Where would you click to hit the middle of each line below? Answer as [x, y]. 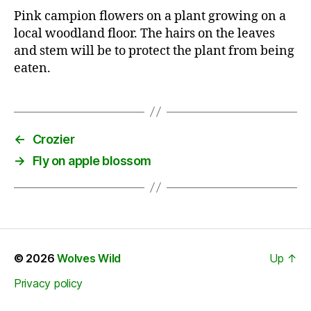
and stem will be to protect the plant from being [154, 51]
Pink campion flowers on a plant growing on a [150, 16]
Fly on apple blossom [92, 160]
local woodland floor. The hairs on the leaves [144, 33]
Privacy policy [49, 283]
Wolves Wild [89, 258]
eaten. [32, 68]
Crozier [53, 139]
